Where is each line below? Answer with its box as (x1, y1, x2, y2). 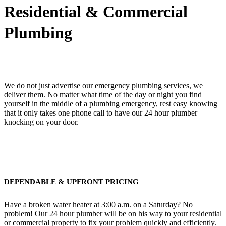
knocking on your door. (4, 117, 79, 126)
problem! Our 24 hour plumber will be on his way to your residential (4, 209, 222, 218)
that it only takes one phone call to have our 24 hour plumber (4, 108, 197, 117)
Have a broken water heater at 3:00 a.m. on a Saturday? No (4, 200, 193, 209)
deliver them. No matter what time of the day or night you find (4, 90, 202, 99)
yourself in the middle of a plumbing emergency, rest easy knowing (4, 99, 217, 108)
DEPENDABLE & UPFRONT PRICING (4, 177, 139, 186)
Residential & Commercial (4, 3, 188, 21)
